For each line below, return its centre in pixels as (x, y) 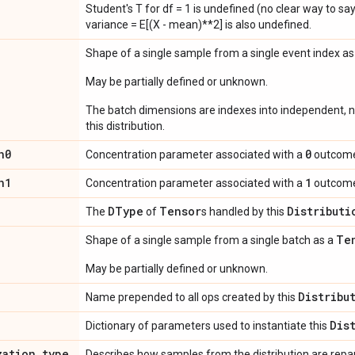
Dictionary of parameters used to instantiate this (208, 326)
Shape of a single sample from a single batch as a (211, 240)
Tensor (180, 211)
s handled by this (244, 212)
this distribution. (125, 126)
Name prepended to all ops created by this (192, 297)
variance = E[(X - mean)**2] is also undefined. (198, 25)
